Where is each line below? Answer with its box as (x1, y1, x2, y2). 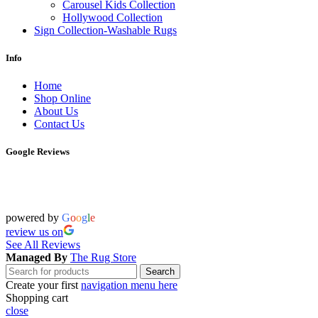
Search (146, 266, 175, 278)
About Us (34, 104, 78, 117)
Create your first (6, 279, 81, 292)
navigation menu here (81, 279, 177, 292)
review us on (6, 226, 63, 238)
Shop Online (34, 92, 91, 104)
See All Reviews (6, 238, 80, 251)
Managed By (6, 251, 70, 264)
